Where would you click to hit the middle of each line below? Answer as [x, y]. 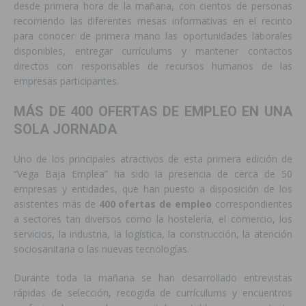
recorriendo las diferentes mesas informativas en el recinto [153, 21]
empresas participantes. [66, 81]
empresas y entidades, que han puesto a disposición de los [153, 189]
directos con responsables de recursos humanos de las [153, 66]
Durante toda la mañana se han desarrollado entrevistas [153, 278]
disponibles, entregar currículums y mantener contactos [153, 51]
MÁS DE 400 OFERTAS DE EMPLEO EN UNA [153, 112]
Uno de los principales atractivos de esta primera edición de [153, 159]
